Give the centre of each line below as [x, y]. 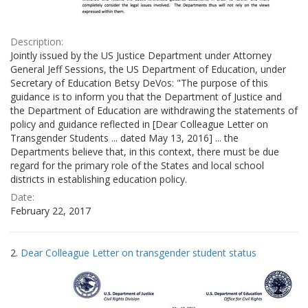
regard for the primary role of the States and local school [137, 165]
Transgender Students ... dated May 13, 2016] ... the [124, 137]
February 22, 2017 [51, 210]
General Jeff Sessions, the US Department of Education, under [148, 69]
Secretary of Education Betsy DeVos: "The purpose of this [139, 82]
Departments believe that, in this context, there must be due [145, 151]
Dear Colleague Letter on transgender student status [139, 252]
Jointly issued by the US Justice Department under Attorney [141, 55]
